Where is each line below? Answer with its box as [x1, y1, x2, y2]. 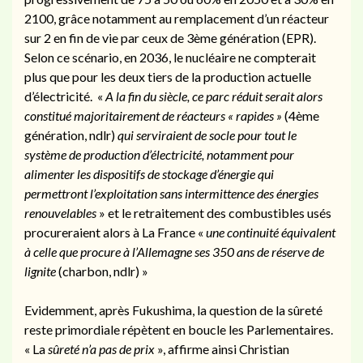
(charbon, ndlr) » [56, 263, 148, 279]
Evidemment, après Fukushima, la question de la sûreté [24, 301, 322, 318]
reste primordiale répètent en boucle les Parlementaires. [24, 321, 333, 337]
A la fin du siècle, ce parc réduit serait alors [105, 88, 322, 104]
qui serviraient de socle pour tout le [117, 126, 297, 143]
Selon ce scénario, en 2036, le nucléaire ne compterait [24, 49, 316, 65]
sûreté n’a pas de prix [48, 340, 155, 357]
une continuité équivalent [203, 224, 335, 240]
